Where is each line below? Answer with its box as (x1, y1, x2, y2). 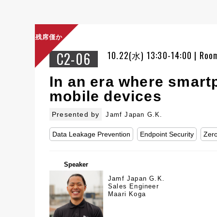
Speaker (64, 161, 88, 168)
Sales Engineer (108, 183, 159, 190)
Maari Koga (108, 190, 146, 198)
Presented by (52, 110, 100, 118)
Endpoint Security (140, 130, 194, 138)
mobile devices (49, 88, 162, 104)
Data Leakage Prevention (52, 130, 130, 138)
